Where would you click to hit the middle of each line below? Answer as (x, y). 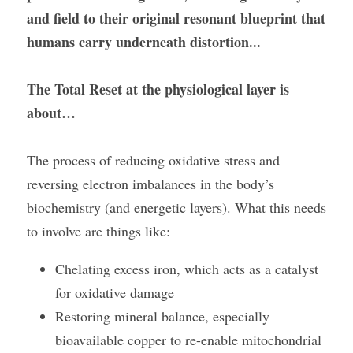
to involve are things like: (98, 231)
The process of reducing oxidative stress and (153, 160)
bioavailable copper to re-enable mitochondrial (188, 340)
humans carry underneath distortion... (144, 42)
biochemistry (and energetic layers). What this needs (176, 207)
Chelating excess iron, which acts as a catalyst (187, 269)
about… (51, 113)
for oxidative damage (115, 292)
